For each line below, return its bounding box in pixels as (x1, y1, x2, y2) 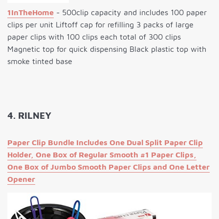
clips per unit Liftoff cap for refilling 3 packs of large (7, 20, 194, 29)
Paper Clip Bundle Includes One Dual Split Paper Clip (7, 137, 203, 147)
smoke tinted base (7, 56, 72, 66)
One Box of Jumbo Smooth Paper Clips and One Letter (7, 162, 210, 171)
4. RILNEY (7, 109, 51, 121)
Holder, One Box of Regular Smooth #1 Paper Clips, (7, 150, 197, 159)
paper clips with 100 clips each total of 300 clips (7, 32, 181, 41)
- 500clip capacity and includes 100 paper (54, 7, 207, 17)
